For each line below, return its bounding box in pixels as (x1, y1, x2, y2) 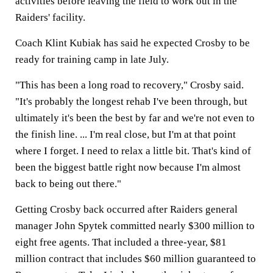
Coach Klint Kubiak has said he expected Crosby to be (15, 37, 250, 49)
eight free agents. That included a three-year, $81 (15, 236, 227, 248)
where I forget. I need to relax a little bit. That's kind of (15, 145, 251, 157)
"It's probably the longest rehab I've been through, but (15, 96, 247, 107)
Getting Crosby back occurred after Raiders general (15, 204, 238, 215)
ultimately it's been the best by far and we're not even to (15, 112, 255, 124)
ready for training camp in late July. (15, 54, 169, 65)
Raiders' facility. (15, 12, 85, 23)
